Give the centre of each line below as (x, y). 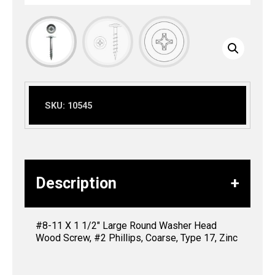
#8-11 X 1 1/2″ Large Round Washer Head (126, 226)
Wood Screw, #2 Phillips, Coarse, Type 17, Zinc (137, 238)
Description (76, 184)
